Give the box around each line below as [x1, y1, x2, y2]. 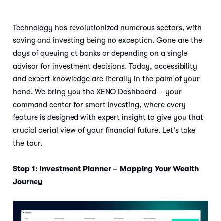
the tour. [13, 138, 44, 147]
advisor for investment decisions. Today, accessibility [13, 61, 197, 71]
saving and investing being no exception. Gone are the [13, 36, 202, 45]
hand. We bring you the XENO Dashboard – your [13, 87, 182, 96]
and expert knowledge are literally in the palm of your [13, 74, 200, 83]
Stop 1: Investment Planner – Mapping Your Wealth [13, 164, 199, 173]
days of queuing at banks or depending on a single [13, 48, 187, 58]
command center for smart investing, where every [13, 100, 186, 109]
